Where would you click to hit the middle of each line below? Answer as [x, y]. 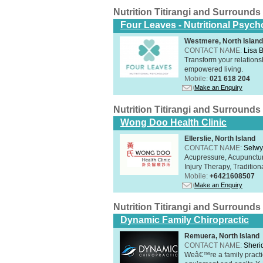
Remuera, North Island [222, 236]
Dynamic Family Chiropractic [185, 220]
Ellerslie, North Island [220, 138]
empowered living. [214, 69]
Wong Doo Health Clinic [173, 122]
